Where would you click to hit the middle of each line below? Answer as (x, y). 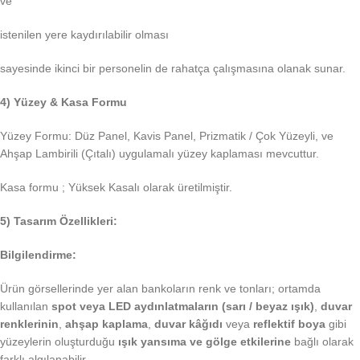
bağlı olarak (322, 342)
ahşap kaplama (106, 324)
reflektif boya (289, 324)
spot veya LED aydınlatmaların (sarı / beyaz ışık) (183, 307)
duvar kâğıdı (188, 324)
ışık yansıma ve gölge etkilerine (205, 342)
